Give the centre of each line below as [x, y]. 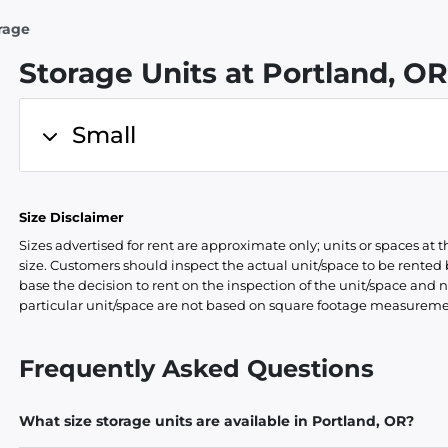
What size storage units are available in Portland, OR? [217, 421]
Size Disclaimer [72, 217]
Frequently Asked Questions [197, 368]
